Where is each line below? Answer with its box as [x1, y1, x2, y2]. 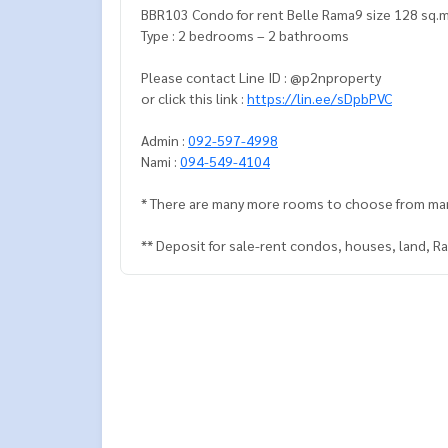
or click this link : [141, 88, 247, 107]
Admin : [141, 130, 188, 149]
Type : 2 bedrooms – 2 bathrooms [141, 25, 349, 44]
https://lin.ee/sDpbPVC [247, 88, 392, 107]
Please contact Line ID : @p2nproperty [141, 67, 384, 86]
